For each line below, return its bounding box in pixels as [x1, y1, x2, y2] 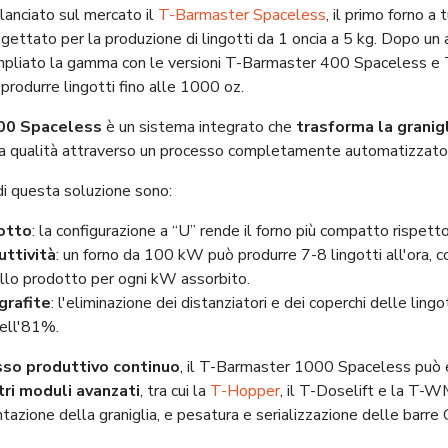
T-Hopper [210, 380, 280, 403]
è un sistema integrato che [102, 116, 296, 139]
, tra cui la [140, 380, 210, 403]
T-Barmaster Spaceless [158, 4, 326, 27]
